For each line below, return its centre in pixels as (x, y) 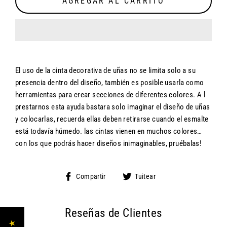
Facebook (128, 197)
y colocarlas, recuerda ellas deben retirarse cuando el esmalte (112, 119)
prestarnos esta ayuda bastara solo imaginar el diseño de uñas (113, 107)
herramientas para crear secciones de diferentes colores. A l (110, 94)
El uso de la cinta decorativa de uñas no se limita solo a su (105, 70)
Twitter (173, 197)
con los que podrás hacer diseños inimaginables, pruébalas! (109, 143)
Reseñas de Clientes (113, 213)
